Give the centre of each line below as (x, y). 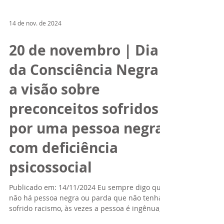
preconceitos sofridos (84, 133)
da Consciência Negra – (89, 94)
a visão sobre (54, 113)
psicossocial (50, 191)
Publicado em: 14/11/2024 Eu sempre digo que (87, 211)
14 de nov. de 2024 (35, 47)
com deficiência (63, 172)
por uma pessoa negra (86, 152)
